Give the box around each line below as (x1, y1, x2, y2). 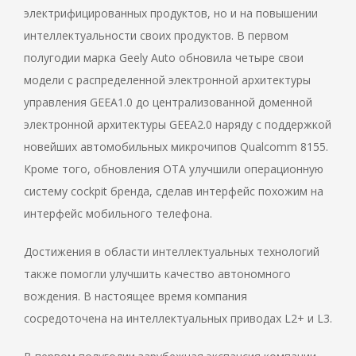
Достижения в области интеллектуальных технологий (24, 244, 319, 260)
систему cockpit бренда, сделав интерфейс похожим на (24, 184, 323, 199)
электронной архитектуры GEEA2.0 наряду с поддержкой (24, 117, 331, 133)
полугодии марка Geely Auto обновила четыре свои (24, 50, 304, 66)
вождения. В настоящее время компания (24, 288, 247, 304)
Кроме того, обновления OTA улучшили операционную (24, 161, 323, 177)
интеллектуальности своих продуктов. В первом (24, 28, 288, 44)
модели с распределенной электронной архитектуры (24, 72, 311, 88)
